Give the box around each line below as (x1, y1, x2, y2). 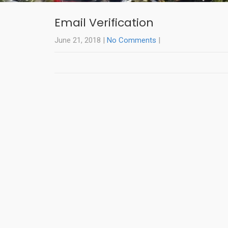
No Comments (107, 36, 156, 45)
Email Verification (54, 15, 154, 31)
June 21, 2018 (54, 36, 101, 45)
